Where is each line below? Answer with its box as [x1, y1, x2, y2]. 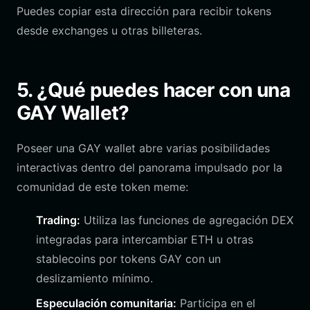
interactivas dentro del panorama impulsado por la [17, 161, 282, 174]
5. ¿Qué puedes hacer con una [17, 78, 291, 102]
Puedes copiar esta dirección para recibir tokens [17, 4, 271, 18]
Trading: [36, 213, 80, 227]
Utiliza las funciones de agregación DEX [80, 213, 293, 227]
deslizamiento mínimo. [36, 271, 153, 285]
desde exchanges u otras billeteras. [17, 24, 202, 37]
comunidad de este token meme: [17, 180, 188, 194]
